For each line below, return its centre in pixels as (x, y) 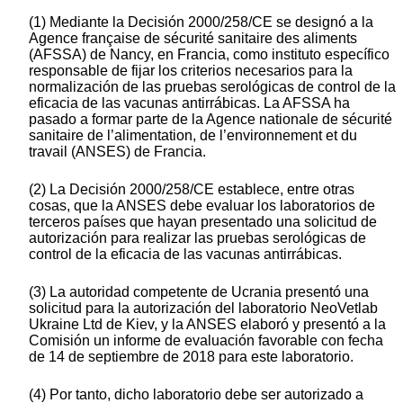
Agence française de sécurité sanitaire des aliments (193, 39)
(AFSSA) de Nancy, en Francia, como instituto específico (209, 55)
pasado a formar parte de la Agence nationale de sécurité (210, 120)
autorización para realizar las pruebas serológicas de (197, 238)
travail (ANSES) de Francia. (117, 152)
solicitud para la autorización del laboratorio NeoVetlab (203, 309)
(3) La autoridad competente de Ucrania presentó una (199, 292)
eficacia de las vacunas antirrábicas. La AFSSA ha (189, 103)
